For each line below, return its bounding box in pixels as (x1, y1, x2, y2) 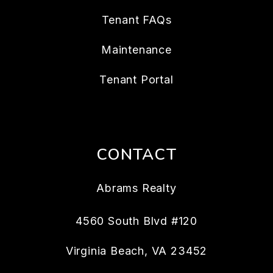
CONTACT (96, 144, 177, 165)
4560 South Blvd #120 (76, 214, 197, 227)
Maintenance (101, 43, 172, 56)
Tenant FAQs (101, 13, 172, 26)
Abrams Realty (96, 182, 177, 194)
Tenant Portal (99, 73, 174, 86)
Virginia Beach (65, 244, 145, 257)
